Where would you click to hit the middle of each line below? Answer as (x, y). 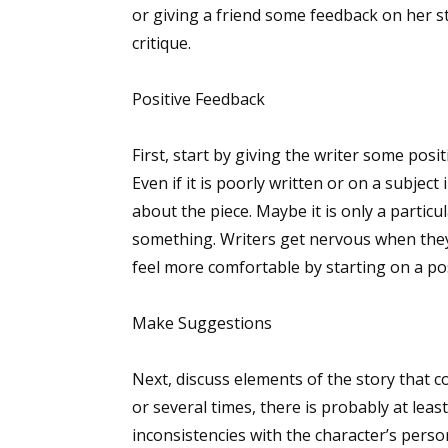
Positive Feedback (198, 99)
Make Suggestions (202, 323)
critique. (161, 43)
